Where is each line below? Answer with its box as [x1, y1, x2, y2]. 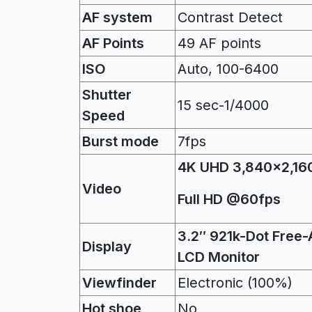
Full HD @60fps [178, 190, 281, 208]
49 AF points [178, 34, 261, 52]
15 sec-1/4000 [178, 96, 269, 114]
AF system [82, 8, 153, 26]
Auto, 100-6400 [178, 60, 279, 77]
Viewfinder [82, 274, 157, 291]
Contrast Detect [178, 8, 283, 26]
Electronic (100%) [178, 274, 292, 291]
